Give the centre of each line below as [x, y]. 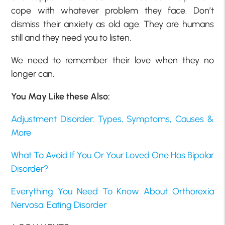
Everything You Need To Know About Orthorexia [113, 192]
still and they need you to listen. [71, 38]
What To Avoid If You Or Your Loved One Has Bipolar [113, 155]
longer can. [33, 74]
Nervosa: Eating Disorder [59, 205]
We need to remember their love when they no [113, 61]
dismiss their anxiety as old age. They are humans [113, 24]
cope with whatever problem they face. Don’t [113, 11]
